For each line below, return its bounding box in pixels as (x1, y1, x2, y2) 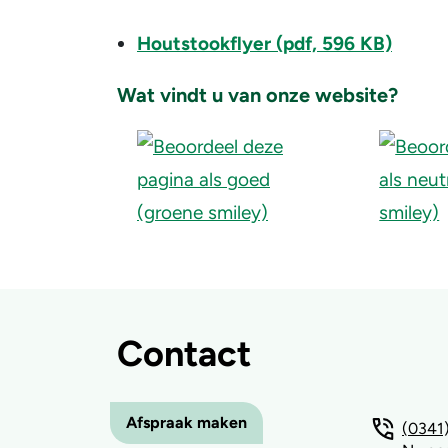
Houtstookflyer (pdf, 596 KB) (137, 32, 392, 55)
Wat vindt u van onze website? (117, 83, 398, 107)
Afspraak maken (126, 413, 247, 432)
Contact (117, 332, 251, 375)
